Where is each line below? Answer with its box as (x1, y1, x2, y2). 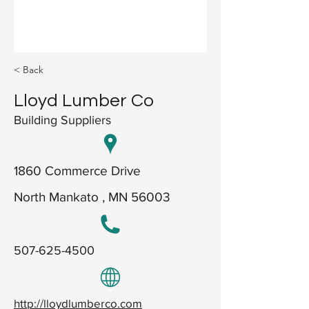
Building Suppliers (14, 112, 111, 127)
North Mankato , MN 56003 (14, 189, 170, 204)
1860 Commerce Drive (14, 163, 141, 178)
